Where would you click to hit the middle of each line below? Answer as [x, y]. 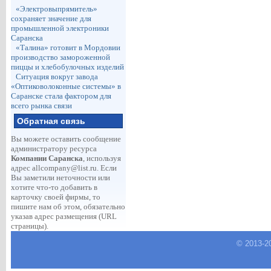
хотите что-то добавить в [54, 187]
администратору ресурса [54, 149]
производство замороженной [60, 57]
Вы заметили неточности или [60, 178]
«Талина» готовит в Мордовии [68, 47]
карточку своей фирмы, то [55, 197]
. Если [106, 168]
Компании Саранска [47, 158]
